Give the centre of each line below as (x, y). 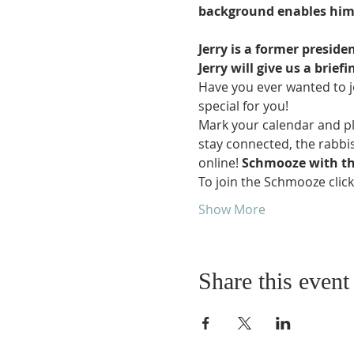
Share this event (273, 281)
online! (220, 163)
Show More (232, 209)
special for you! (243, 106)
